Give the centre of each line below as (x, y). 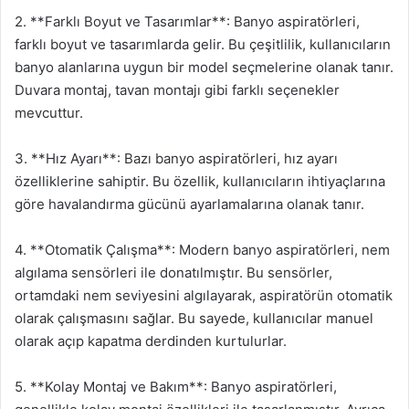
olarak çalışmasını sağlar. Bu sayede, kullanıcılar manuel (194, 318)
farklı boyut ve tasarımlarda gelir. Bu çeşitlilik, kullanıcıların (203, 44)
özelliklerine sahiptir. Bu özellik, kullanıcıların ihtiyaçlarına (200, 181)
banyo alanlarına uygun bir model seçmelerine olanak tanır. (204, 67)
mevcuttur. (49, 112)
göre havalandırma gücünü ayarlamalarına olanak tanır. (189, 204)
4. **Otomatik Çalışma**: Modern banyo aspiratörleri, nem (202, 249)
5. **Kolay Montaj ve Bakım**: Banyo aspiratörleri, (176, 386)
